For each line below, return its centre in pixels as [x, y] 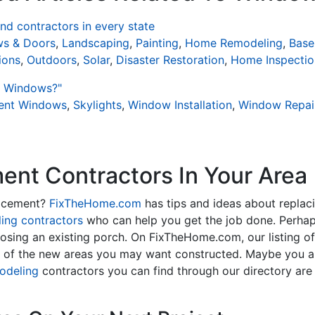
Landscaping [96, 43]
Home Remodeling [234, 43]
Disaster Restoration [170, 60]
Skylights [97, 105]
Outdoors [52, 60]
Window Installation [180, 105]
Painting [157, 43]
